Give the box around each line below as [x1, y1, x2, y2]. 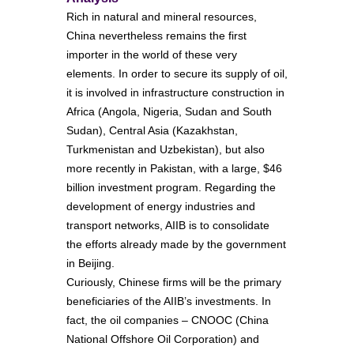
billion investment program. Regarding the [66, 181, 276, 194]
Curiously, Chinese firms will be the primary [66, 276, 281, 289]
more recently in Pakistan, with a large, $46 [66, 162, 282, 175]
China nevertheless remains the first [66, 29, 247, 43]
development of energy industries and [66, 200, 255, 213]
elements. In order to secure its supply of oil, [66, 67, 288, 81]
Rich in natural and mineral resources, [66, 10, 257, 24]
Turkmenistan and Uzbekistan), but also [66, 143, 265, 156]
